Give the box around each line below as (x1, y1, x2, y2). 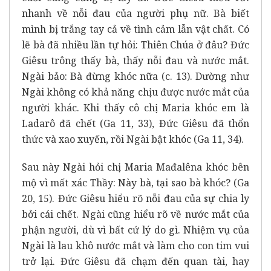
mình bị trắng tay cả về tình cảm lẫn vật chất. (22, 22, 238, 36)
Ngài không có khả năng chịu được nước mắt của (22, 85, 249, 99)
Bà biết (214, 7, 250, 20)
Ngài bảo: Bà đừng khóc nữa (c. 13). (22, 70, 196, 83)
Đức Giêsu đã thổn (158, 117, 250, 130)
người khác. (22, 101, 84, 114)
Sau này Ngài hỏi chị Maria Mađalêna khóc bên (22, 160, 249, 174)
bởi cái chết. (22, 207, 82, 221)
